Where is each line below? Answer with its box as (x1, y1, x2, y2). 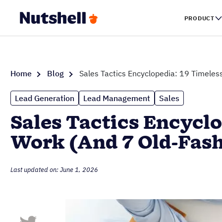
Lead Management (83, 93, 150, 103)
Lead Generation (15, 93, 74, 103)
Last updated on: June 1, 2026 (10, 166, 98, 174)
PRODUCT (184, 14, 215, 22)
